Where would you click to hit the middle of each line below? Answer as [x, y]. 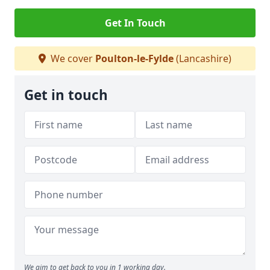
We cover [72, 58]
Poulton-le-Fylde [134, 58]
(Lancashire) [202, 58]
